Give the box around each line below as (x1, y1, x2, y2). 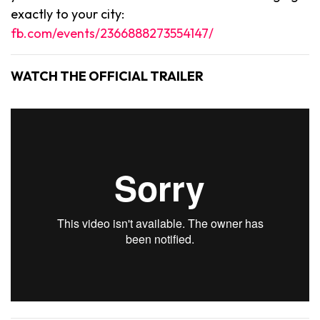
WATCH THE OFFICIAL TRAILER (11, 67, 204, 84)
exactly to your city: (11, 5, 124, 22)
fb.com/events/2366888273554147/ (11, 24, 214, 41)
